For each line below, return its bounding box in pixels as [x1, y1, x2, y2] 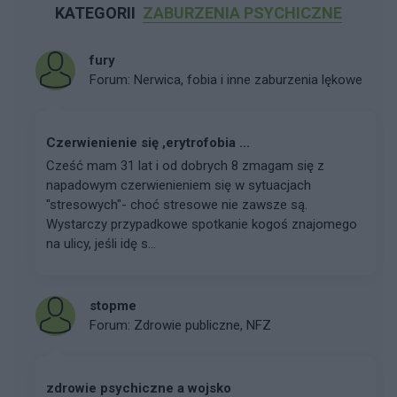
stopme [90, 298, 136, 315]
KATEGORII [55, 3, 139, 22]
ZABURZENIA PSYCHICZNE [143, 3, 342, 22]
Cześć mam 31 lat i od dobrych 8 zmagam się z [46, 157, 324, 174]
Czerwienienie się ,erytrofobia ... [46, 134, 250, 151]
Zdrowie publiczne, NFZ [134, 317, 271, 334]
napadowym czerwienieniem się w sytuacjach [46, 176, 311, 193]
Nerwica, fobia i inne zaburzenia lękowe [134, 72, 362, 89]
